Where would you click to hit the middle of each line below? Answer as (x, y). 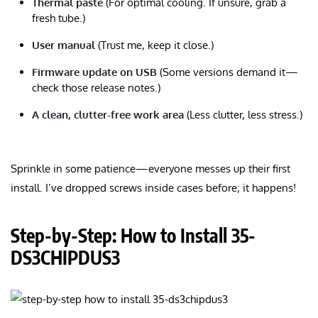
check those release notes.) (96, 87)
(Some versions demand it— (227, 72)
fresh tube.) (59, 18)
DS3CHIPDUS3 (65, 257)
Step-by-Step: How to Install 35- (133, 235)
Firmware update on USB (94, 72)
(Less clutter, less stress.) (243, 114)
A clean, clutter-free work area (108, 114)
